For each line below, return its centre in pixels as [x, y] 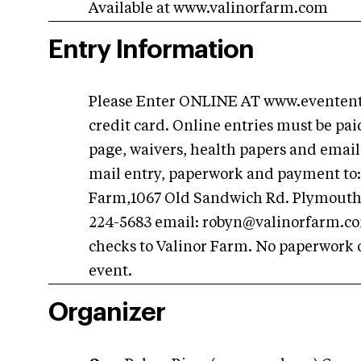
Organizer [107, 313]
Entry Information [151, 50]
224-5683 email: [145, 223]
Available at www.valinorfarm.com [208, 9]
